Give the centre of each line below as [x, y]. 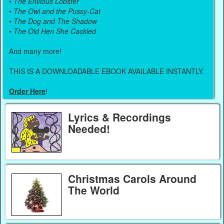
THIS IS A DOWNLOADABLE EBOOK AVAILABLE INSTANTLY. [107, 71]
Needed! [89, 128]
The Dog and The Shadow [55, 21]
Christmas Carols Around [132, 179]
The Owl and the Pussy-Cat [57, 11]
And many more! [35, 51]
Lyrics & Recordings [119, 117]
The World [93, 190]
